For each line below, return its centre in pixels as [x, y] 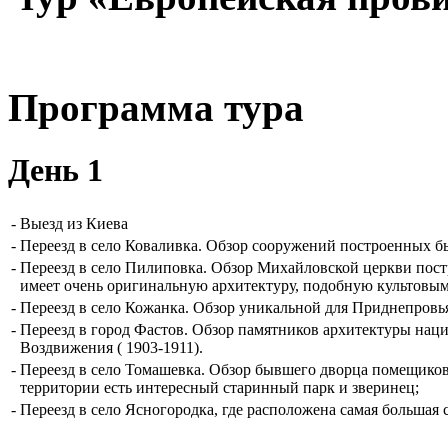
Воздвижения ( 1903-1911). [111, 347]
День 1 [55, 170]
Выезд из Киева [74, 223]
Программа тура [156, 108]
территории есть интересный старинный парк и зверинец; [219, 387]
